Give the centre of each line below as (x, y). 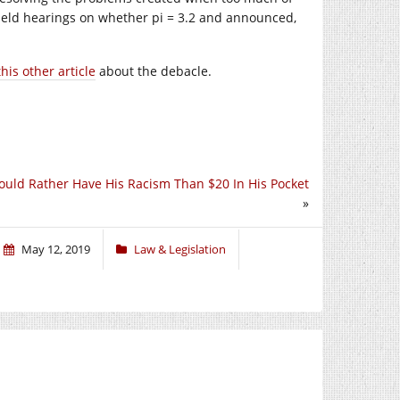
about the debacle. (154, 71)
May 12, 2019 (56, 249)
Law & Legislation (180, 249)
